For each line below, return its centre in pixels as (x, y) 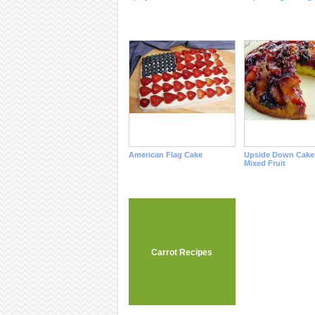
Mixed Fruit (264, 163)
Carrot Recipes (182, 252)
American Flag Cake (165, 155)
